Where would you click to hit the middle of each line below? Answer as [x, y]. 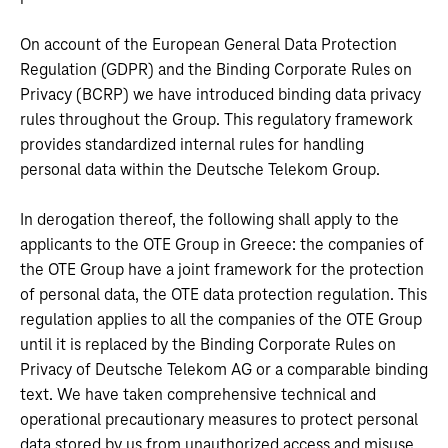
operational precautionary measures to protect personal [219, 420]
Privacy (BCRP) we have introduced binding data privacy [220, 95]
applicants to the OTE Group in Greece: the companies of [222, 245]
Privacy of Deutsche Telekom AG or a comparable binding [224, 370]
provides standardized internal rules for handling [192, 145]
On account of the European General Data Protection [208, 45]
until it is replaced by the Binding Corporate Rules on [208, 345]
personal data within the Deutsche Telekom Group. [200, 170]
